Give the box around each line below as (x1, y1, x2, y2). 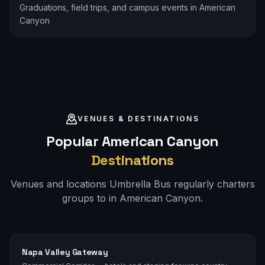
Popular (46, 131, 102, 150)
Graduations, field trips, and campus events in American (20, 2, 235, 12)
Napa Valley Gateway (22, 246, 108, 257)
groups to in (62, 192, 119, 204)
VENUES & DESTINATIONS (77, 114, 200, 123)
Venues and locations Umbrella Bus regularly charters (10, 177, 255, 190)
